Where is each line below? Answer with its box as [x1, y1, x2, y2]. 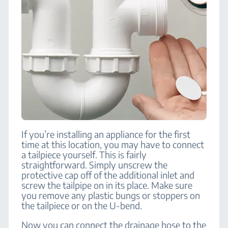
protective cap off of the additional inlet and [21, 169, 195, 181]
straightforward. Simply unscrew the [21, 159, 168, 170]
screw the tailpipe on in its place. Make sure [21, 179, 193, 191]
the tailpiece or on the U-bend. [21, 199, 142, 211]
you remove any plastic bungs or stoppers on [21, 189, 201, 201]
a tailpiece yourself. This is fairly [21, 149, 147, 160]
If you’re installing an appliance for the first [21, 128, 191, 140]
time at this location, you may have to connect [21, 138, 205, 150]
